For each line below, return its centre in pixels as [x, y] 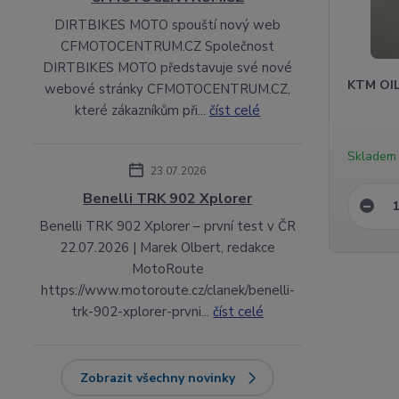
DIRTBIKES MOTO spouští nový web [168, 24]
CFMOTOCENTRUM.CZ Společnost [168, 46]
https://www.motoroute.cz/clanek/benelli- [167, 290]
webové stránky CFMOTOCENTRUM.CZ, [168, 89]
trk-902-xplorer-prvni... [142, 311]
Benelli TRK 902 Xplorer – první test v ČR [168, 226]
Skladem [372, 156]
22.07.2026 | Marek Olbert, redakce [168, 247]
